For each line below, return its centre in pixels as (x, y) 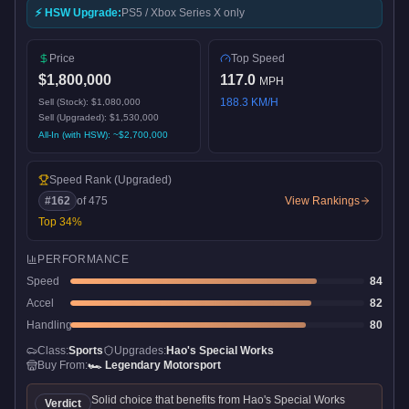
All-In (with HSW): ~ (79, 134)
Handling (49, 325)
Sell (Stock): (65, 101)
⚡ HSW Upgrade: (78, 12)
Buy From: (63, 365)
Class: (53, 350)
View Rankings (322, 200)
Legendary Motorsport (163, 365)
